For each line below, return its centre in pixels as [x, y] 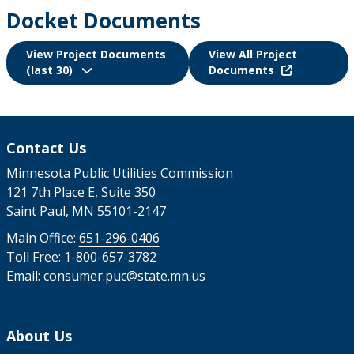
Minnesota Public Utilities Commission [119, 173]
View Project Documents [96, 55]
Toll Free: [35, 256]
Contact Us [46, 147]
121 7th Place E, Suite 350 [81, 192]
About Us [39, 335]
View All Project [252, 55]
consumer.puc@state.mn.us [124, 275]
